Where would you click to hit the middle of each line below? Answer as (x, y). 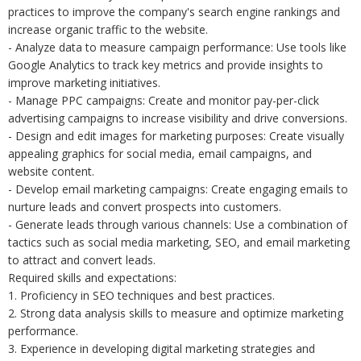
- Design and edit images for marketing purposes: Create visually (176, 136)
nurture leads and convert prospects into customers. (145, 207)
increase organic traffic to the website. (108, 29)
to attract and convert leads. (82, 260)
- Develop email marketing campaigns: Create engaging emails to (178, 189)
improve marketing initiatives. (84, 83)
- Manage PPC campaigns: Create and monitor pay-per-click (164, 100)
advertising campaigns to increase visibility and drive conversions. (178, 118)
